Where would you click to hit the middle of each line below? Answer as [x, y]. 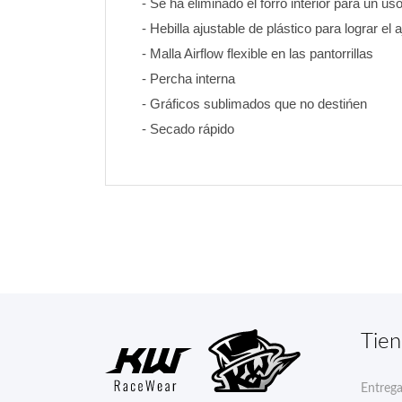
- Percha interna [188, 79]
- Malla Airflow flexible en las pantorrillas [258, 53]
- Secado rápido [188, 129]
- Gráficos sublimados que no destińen [256, 104]
